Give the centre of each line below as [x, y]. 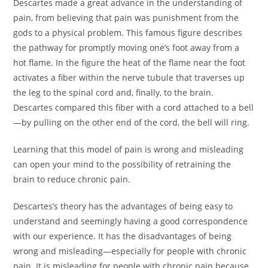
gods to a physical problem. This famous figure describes [128, 33]
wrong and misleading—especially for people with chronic [130, 251]
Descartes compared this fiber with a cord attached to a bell [134, 107]
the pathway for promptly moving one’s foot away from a [127, 48]
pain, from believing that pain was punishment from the [126, 18]
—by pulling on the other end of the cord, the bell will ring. [132, 122]
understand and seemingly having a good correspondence [131, 221]
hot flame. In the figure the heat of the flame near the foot [130, 63]
